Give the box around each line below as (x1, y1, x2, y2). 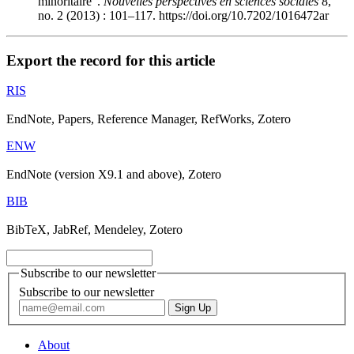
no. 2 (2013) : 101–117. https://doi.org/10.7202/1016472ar (38, 8, 329, 22)
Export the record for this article (6, 51, 215, 69)
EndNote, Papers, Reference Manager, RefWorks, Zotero (6, 112, 291, 126)
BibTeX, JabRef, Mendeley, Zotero (6, 223, 183, 237)
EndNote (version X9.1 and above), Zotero (6, 168, 221, 182)
